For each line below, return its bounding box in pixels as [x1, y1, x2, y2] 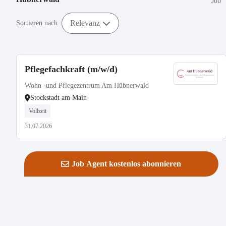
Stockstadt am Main [30, 94, 87, 101]
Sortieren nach [16, 19, 58, 27]
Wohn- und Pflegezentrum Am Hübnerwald [25, 82, 149, 89]
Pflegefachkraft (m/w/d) [25, 64, 118, 74]
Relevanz [70, 18, 100, 27]
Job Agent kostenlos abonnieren [72, 159, 182, 168]
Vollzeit [29, 107, 46, 115]
